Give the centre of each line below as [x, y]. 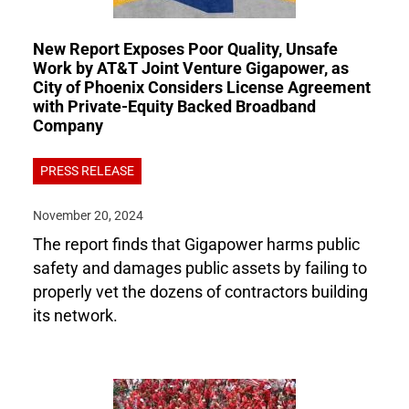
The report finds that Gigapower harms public [196, 245]
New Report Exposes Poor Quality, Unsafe [185, 49]
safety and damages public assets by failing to [200, 268]
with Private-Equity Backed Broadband [174, 107]
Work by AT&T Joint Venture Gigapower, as [191, 68]
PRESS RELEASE [87, 171]
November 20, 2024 [88, 216]
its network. [75, 316]
